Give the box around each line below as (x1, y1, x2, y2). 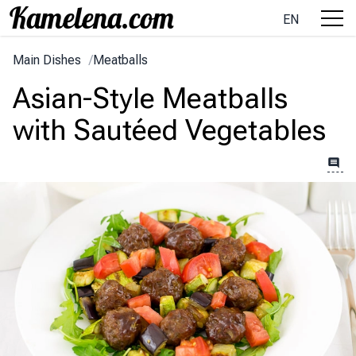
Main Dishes (13, 52, 81, 68)
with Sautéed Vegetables (13, 114, 326, 147)
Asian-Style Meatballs (13, 82, 288, 115)
